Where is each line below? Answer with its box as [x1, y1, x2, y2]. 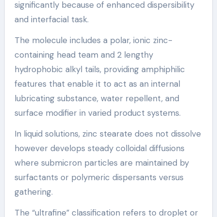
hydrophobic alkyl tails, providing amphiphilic [14, 63, 185, 75]
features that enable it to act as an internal [14, 78, 180, 89]
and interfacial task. [14, 14, 89, 25]
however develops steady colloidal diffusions [14, 142, 185, 154]
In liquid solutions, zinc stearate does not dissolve [14, 128, 201, 139]
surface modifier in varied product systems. [14, 107, 181, 118]
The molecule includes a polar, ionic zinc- [14, 34, 172, 46]
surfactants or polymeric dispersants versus [14, 171, 184, 183]
